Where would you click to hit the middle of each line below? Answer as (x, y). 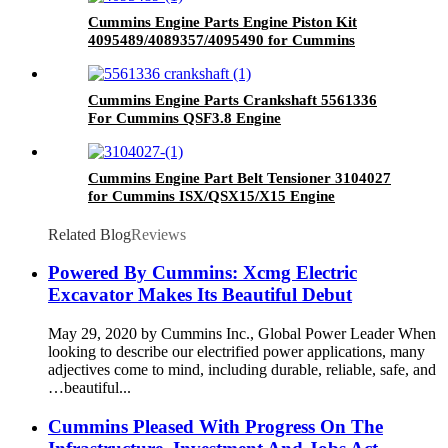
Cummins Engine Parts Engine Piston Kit (222, 21)
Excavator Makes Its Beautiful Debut (200, 295)
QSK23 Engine (136, 57)
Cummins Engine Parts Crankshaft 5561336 (232, 99)
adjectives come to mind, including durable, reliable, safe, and (242, 370)
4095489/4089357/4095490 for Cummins (221, 39)
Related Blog (89, 234)
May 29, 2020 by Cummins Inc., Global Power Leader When (242, 334)
